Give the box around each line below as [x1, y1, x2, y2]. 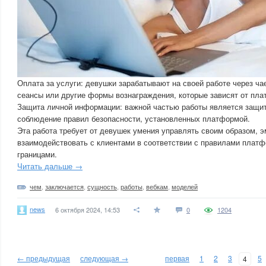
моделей [172, 182, 198, 191]
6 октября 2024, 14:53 [55, 205, 120, 214]
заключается [45, 182, 84, 191]
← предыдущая [17, 253, 70, 263]
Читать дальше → [17, 160, 83, 172]
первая [165, 253, 189, 263]
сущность [87, 182, 117, 191]
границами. [17, 148, 57, 160]
